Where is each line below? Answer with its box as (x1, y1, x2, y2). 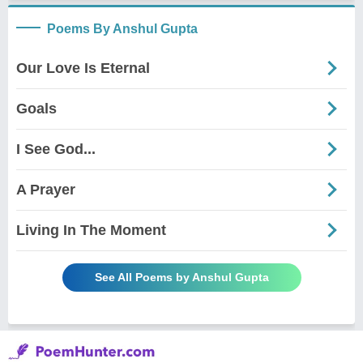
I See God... (16, 140, 96, 157)
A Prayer (16, 181, 75, 198)
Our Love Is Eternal (16, 59, 150, 76)
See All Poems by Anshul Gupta (94, 270, 269, 284)
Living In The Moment (16, 221, 166, 238)
